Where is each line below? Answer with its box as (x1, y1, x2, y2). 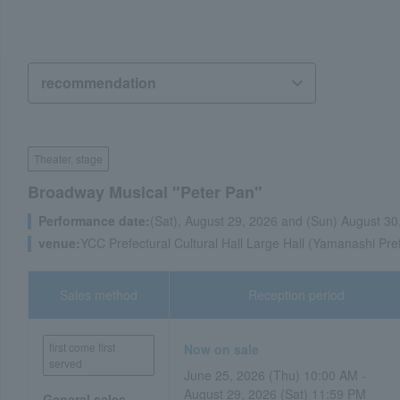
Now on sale (184, 340, 260, 358)
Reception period (248, 286, 346, 304)
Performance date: (38, 212, 150, 229)
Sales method (60, 286, 138, 304)
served (49, 355, 82, 371)
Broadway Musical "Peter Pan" (28, 180, 262, 204)
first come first (49, 339, 115, 354)
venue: (38, 234, 80, 252)
